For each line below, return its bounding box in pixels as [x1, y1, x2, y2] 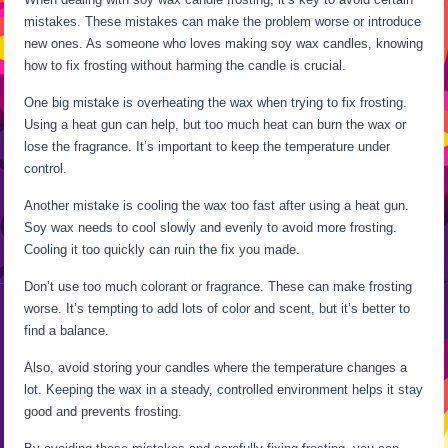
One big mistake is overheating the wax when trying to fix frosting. [24, 94, 408, 110]
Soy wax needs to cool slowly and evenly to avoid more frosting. [24, 219, 398, 235]
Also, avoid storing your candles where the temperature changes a [24, 359, 408, 375]
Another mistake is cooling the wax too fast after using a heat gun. [24, 197, 410, 213]
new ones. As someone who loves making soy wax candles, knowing [24, 35, 424, 51]
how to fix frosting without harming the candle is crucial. [24, 57, 347, 73]
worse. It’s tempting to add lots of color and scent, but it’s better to [24, 300, 411, 316]
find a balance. [24, 322, 110, 338]
